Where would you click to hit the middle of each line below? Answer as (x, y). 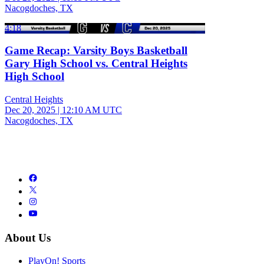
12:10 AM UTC (92, 110)
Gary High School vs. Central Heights (96, 64)
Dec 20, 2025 (30, 110)
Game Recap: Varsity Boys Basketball (96, 51)
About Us (28, 237)
